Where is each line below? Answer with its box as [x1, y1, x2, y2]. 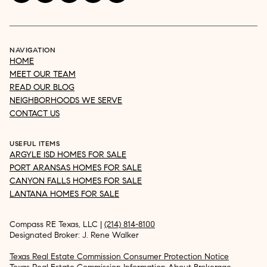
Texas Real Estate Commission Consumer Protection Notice [10, 252, 229, 262]
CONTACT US [10, 108, 60, 119]
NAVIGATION [10, 45, 55, 55]
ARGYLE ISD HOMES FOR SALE [10, 150, 126, 160]
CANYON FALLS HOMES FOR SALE [10, 176, 142, 187]
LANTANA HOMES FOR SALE [10, 189, 119, 200]
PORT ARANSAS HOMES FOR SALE [10, 163, 142, 173]
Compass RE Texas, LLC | [10, 219, 104, 230]
